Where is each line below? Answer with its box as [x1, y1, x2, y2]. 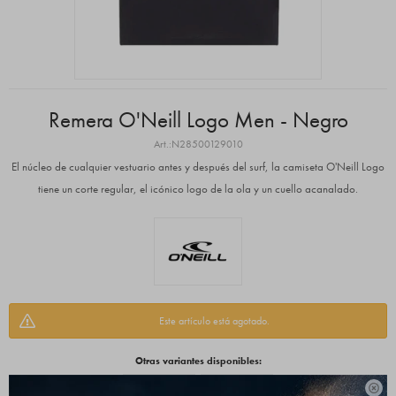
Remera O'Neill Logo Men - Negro [48, 105, 348, 134]
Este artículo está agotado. [158, 313, 270, 328]
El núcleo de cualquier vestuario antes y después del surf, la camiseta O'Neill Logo [11, 159, 385, 174]
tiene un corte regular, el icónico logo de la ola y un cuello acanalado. [38, 181, 358, 196]
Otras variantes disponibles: [134, 354, 262, 367]
